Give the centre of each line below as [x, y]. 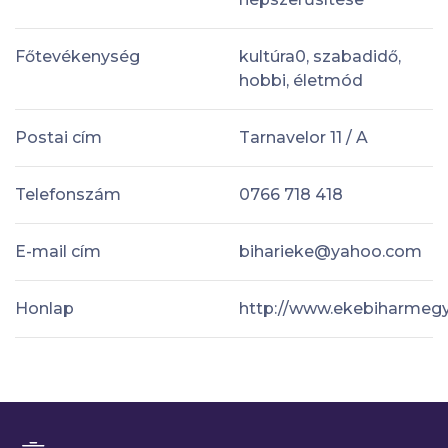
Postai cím [58, 137]
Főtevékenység [77, 56]
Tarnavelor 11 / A [303, 137]
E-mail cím [58, 251]
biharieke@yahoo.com [330, 251]
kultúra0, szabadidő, [320, 56]
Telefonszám [68, 194]
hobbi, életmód [301, 80]
